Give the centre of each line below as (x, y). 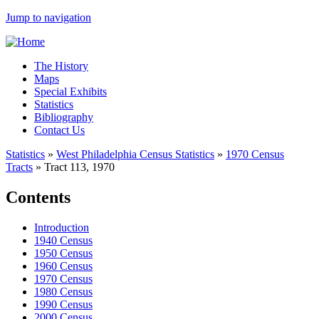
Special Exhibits (70, 91)
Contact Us (59, 130)
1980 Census (63, 291)
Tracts (19, 167)
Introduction (62, 227)
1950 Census (63, 253)
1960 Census (63, 266)
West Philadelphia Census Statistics (135, 154)
